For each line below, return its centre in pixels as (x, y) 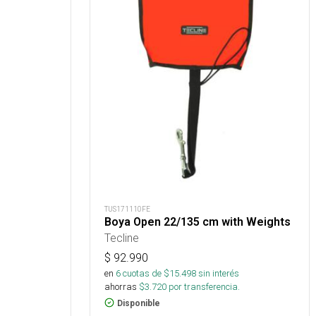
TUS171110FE (127, 209)
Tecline (122, 237)
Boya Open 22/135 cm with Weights (197, 221)
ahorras (121, 286)
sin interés (219, 273)
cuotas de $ (145, 273)
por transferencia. (203, 286)
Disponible (139, 303)
